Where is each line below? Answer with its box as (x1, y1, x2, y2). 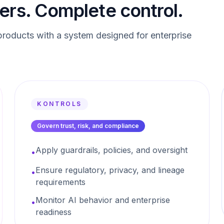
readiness (35, 207, 72, 217)
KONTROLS (37, 100, 82, 107)
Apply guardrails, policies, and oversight (35, 145, 188, 155)
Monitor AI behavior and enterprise (35, 195, 170, 205)
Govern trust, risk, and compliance (37, 122, 139, 129)
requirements (35, 177, 86, 187)
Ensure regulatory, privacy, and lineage (35, 165, 185, 175)
